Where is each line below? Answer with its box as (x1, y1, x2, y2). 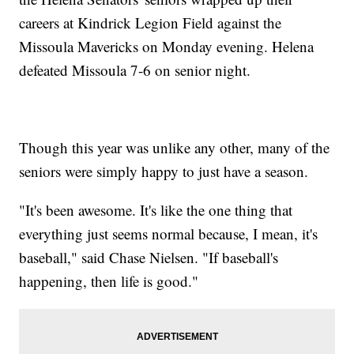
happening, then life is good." (19, 271, 199, 292)
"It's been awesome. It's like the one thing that (19, 200, 293, 220)
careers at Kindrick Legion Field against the (19, 13, 282, 33)
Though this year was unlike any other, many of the (19, 137, 330, 158)
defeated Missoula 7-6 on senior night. (19, 60, 251, 81)
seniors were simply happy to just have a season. (19, 161, 309, 182)
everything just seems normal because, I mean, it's (19, 224, 318, 244)
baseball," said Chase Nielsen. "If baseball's (19, 247, 279, 268)
